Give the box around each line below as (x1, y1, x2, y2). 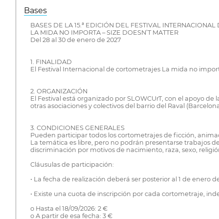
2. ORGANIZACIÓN (30, 88, 88, 95)
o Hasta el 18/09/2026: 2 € (30, 205, 108, 213)
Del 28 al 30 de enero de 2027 (30, 36, 121, 44)
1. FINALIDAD (30, 58, 72, 66)
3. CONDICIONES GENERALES (30, 124, 125, 132)
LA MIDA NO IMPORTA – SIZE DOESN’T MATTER (30, 29, 178, 37)
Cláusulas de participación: (30, 161, 114, 169)
